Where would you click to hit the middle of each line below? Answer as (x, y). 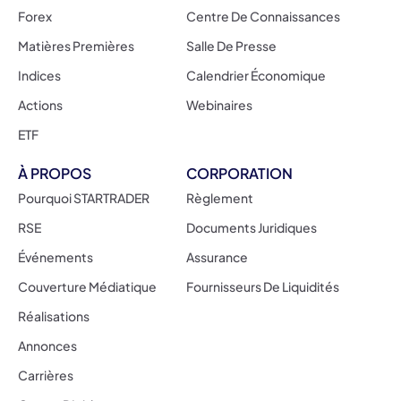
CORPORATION (239, 173)
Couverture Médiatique (87, 286)
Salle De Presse (231, 45)
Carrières (46, 375)
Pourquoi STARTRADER (84, 197)
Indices (39, 75)
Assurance (217, 256)
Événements (55, 256)
